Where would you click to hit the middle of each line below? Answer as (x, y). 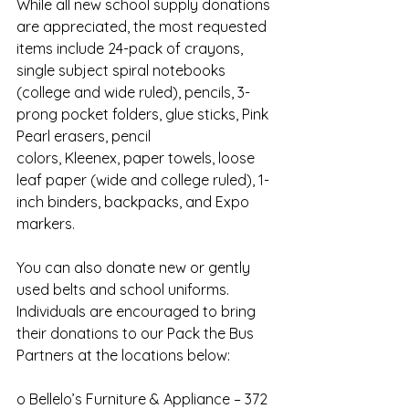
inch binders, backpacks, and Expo (135, 202)
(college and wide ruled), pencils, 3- (133, 93)
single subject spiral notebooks (123, 71)
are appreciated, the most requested (143, 27)
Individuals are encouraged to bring (138, 312)
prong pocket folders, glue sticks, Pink (144, 115)
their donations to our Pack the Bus (137, 334)
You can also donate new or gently (135, 268)
